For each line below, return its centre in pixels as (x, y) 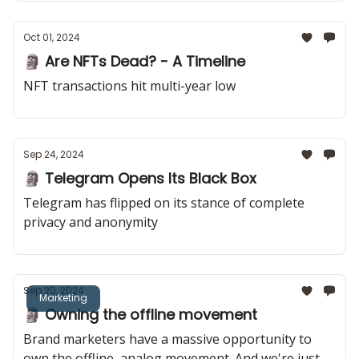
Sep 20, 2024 (54, 290)
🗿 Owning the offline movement (140, 315)
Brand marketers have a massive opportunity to (167, 339)
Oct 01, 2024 (52, 37)
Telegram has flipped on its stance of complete (164, 203)
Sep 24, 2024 (54, 154)
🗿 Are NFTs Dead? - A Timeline (134, 61)
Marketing (63, 297)
